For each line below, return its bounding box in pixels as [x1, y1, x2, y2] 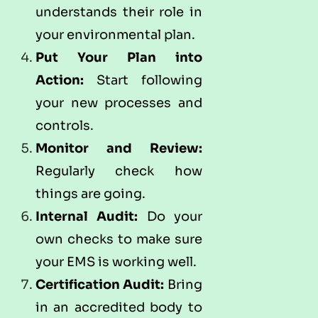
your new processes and [35, 95, 202, 111]
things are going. [35, 186, 146, 202]
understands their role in [35, 4, 202, 21]
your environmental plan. [35, 27, 195, 43]
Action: [35, 72, 84, 89]
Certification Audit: [35, 277, 165, 293]
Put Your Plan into [35, 50, 202, 66]
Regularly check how [35, 163, 202, 180]
